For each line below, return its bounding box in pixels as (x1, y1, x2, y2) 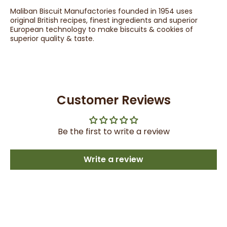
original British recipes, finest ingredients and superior (10, 15, 198, 25)
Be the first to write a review (57, 126, 170, 137)
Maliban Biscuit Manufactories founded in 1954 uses (10, 6, 193, 16)
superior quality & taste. (10, 33, 94, 44)
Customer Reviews (56, 92, 171, 108)
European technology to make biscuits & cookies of (10, 24, 193, 34)
